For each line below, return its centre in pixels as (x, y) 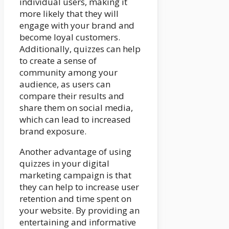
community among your (68, 72)
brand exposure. (53, 131)
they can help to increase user (79, 187)
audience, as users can (65, 84)
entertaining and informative (78, 222)
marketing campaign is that (75, 175)
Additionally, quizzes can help (80, 49)
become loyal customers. (70, 37)
